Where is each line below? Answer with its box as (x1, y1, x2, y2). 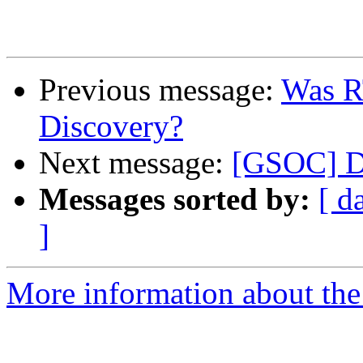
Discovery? (39, 109, 183, 144)
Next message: (39, 145, 232, 181)
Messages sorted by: (39, 181, 310, 217)
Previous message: (39, 72, 281, 108)
